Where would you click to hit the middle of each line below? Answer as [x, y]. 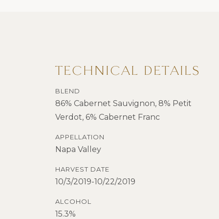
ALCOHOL [73, 202]
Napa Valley [78, 150]
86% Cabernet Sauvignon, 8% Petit [123, 104]
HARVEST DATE [82, 169]
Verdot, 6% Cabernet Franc [108, 117]
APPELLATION [80, 137]
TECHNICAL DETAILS [128, 72]
